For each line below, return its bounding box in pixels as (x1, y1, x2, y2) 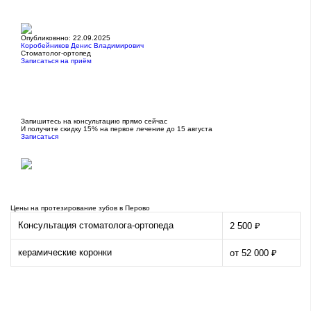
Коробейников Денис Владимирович (21, 42, 144, 50)
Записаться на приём (21, 57, 92, 65)
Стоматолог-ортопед (21, 49, 91, 58)
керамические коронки (18, 247, 112, 258)
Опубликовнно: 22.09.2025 (21, 34, 110, 42)
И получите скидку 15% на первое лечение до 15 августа (21, 125, 212, 133)
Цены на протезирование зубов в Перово (10, 204, 150, 212)
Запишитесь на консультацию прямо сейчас (21, 117, 167, 126)
